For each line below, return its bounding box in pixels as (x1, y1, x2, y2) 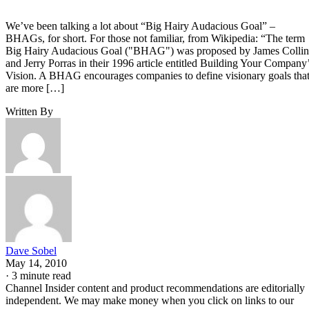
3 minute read (12, 269, 71, 281)
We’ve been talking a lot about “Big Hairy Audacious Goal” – (6, 19, 275, 32)
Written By (6, 105, 53, 117)
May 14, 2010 (6, 257, 67, 269)
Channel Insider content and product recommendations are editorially (6, 281, 305, 294)
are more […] (6, 81, 64, 94)
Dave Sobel (6, 244, 57, 257)
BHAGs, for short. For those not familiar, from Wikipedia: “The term (6, 32, 305, 44)
